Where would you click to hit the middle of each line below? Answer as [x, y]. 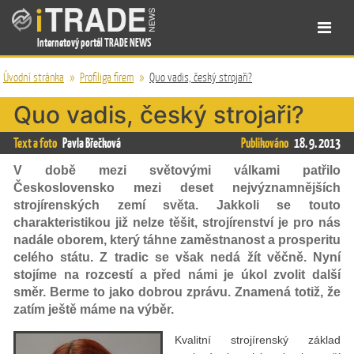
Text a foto [36, 143]
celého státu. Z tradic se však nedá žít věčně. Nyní [177, 257]
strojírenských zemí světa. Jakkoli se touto [177, 205]
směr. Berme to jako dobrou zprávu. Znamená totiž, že [177, 292]
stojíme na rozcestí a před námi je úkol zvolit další [177, 275]
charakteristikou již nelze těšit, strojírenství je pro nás [177, 222]
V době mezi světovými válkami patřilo [177, 170]
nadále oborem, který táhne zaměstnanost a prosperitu [177, 240]
